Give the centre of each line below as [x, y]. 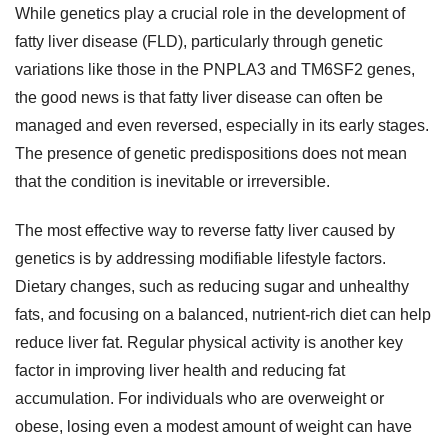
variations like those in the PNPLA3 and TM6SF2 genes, [215, 69]
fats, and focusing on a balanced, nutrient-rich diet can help [223, 314]
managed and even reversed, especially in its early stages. [222, 125]
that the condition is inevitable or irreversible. [172, 181]
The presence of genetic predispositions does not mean [211, 153]
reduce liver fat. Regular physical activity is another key [209, 342]
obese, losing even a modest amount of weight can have [213, 426]
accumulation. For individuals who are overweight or [199, 398]
